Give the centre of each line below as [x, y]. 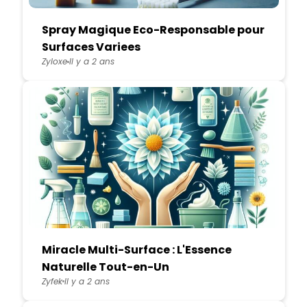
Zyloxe [54, 62]
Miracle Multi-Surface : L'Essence [136, 249]
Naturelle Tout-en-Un [105, 267]
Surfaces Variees [91, 47]
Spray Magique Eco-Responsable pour [153, 30]
